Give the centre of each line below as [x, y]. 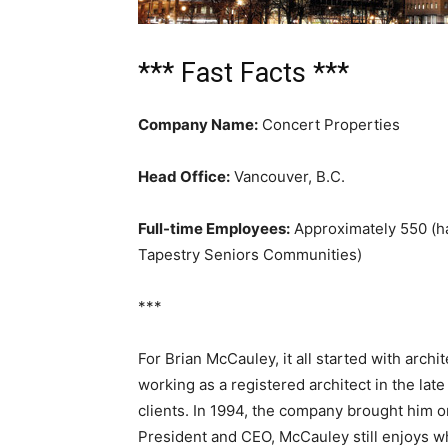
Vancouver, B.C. [287, 176]
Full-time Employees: [214, 228]
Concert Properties [329, 124]
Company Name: [198, 124]
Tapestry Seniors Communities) [250, 254]
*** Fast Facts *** [243, 73]
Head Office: [184, 176]
